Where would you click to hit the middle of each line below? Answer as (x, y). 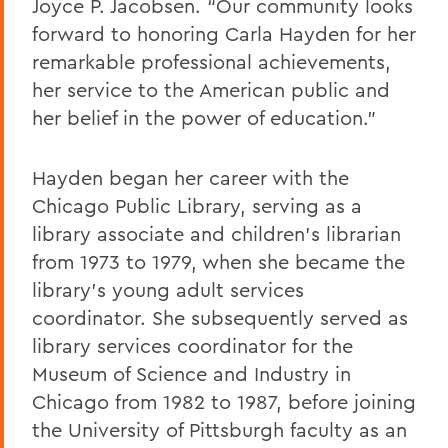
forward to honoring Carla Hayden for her (224, 33)
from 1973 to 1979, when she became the (218, 261)
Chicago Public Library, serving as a (197, 205)
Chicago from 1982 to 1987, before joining (224, 401)
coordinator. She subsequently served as (220, 317)
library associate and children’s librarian (216, 233)
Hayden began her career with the (190, 177)
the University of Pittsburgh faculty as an (219, 429)
